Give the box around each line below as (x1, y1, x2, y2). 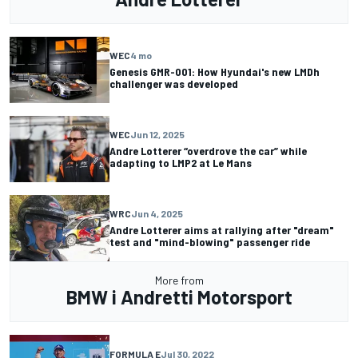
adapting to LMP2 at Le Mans (109, 156, 252, 170)
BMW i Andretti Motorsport (66, 285, 292, 308)
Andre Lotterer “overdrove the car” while (109, 144, 307, 158)
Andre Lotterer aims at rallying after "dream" (109, 223, 334, 237)
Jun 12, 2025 (130, 129, 185, 141)
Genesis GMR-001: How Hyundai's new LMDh (109, 65, 320, 79)
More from (154, 273, 204, 287)
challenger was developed (109, 77, 238, 91)
